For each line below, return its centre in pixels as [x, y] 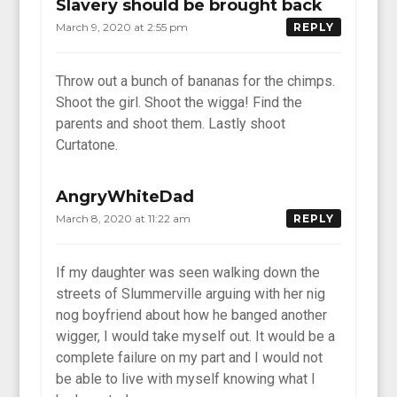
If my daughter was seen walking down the [188, 272]
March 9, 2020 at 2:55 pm [124, 27]
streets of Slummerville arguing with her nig [191, 293]
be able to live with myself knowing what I [186, 378]
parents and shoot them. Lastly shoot [171, 123]
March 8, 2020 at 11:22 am [125, 218]
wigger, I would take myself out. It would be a [196, 336]
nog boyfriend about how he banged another [192, 315]
